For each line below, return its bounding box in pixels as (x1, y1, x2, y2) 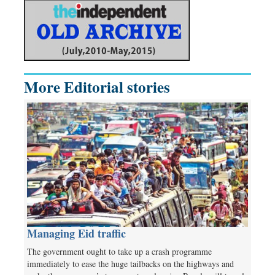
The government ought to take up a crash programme (27, 246, 212, 258)
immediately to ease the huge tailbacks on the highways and (27, 258, 234, 270)
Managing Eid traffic (27, 225, 126, 242)
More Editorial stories (24, 75, 170, 98)
